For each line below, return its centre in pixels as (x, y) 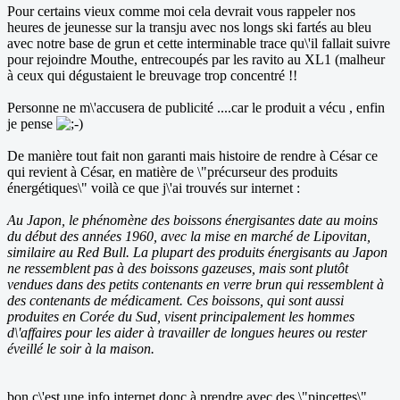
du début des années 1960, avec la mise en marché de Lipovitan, (189, 237)
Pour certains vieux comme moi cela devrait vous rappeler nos (181, 12)
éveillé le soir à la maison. (81, 349)
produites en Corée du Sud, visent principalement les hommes (181, 317)
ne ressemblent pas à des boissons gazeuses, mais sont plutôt (178, 269)
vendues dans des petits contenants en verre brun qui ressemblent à (196, 285)
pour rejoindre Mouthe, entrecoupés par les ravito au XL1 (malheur (196, 60)
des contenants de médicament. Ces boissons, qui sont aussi (175, 301)
